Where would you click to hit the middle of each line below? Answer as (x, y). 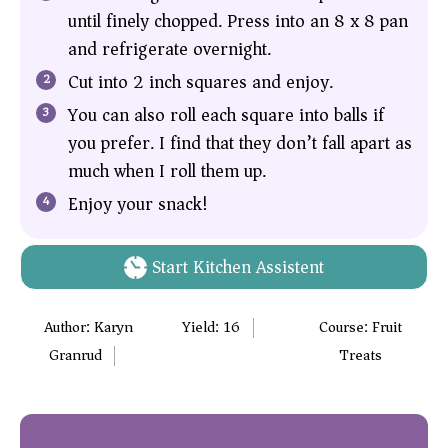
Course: (345, 327)
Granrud (75, 355)
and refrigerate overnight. (169, 48)
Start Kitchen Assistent (236, 266)
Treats (360, 355)
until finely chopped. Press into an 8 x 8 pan (238, 20)
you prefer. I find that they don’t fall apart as (240, 142)
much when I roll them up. (167, 170)
